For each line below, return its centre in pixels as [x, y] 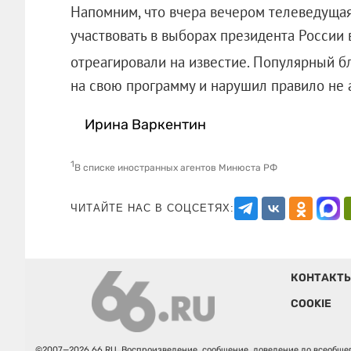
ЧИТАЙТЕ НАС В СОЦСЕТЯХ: [152, 208]
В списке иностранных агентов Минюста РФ [175, 167]
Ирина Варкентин [146, 124]
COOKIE [311, 303]
